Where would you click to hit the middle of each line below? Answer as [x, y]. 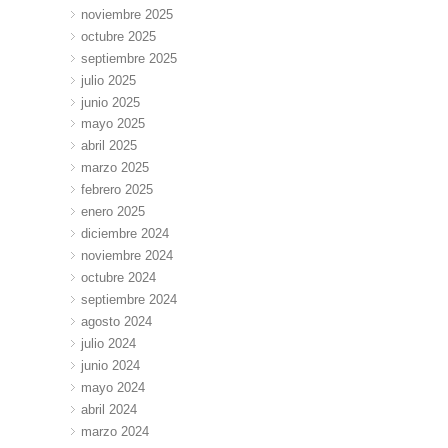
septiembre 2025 [129, 58]
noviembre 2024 [127, 256]
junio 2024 [111, 366]
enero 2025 [113, 212]
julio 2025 [109, 80]
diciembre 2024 [125, 234]
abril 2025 [109, 146]
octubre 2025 [119, 36]
